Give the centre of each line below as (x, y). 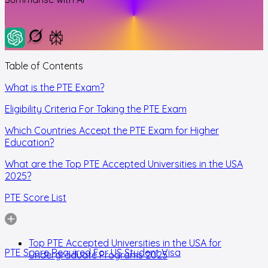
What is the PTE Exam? (54, 87)
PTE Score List (36, 197)
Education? (29, 142)
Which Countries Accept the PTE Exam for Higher (112, 130)
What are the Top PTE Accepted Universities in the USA (124, 164)
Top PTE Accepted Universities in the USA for (125, 243)
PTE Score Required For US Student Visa (93, 252)
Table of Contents (44, 66)
